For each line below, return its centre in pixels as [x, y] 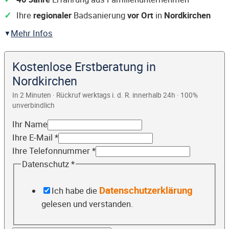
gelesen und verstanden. [87, 204]
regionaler [52, 16]
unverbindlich [33, 105]
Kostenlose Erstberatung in [84, 67]
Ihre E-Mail [33, 138]
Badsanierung [99, 16]
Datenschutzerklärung [146, 190]
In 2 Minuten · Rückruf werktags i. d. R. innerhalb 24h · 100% [105, 95]
